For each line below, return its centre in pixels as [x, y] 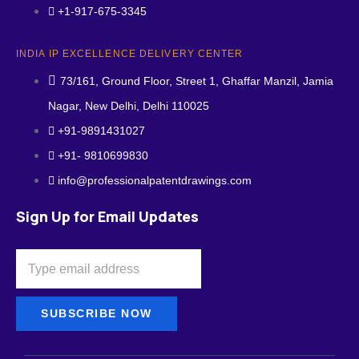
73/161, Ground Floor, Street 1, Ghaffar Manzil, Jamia [197, 81]
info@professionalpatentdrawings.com [155, 180]
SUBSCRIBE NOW [97, 313]
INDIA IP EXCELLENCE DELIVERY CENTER [130, 54]
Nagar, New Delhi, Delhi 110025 [129, 106]
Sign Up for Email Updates [107, 216]
